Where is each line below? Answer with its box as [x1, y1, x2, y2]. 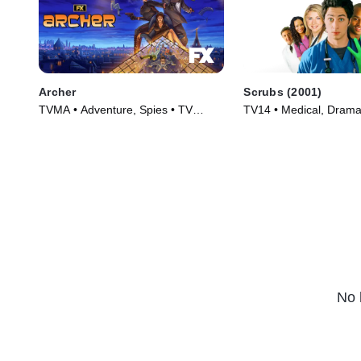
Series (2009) [39, 119, 108, 133]
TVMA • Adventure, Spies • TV [39, 103, 193, 117]
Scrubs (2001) [243, 85, 322, 99]
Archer [39, 85, 77, 99]
